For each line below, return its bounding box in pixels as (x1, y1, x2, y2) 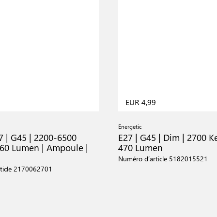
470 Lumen (118, 141, 163, 154)
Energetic (118, 123, 142, 130)
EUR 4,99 (125, 97, 156, 107)
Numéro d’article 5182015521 (118, 154, 208, 163)
